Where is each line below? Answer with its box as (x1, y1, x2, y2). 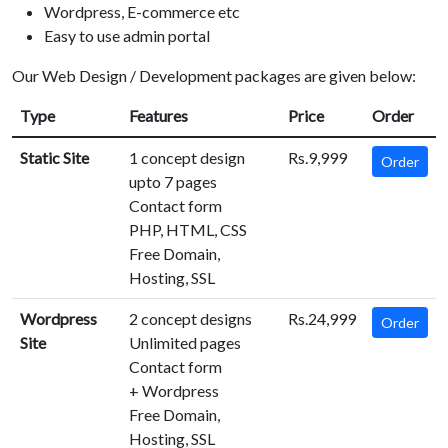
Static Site (20, 148, 89, 168)
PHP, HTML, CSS (129, 220, 247, 240)
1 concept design (129, 148, 245, 168)
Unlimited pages (129, 333, 241, 353)
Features (129, 106, 188, 126)
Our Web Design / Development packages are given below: (12, 66, 416, 86)
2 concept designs (129, 309, 252, 329)
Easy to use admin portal (44, 26, 210, 46)
